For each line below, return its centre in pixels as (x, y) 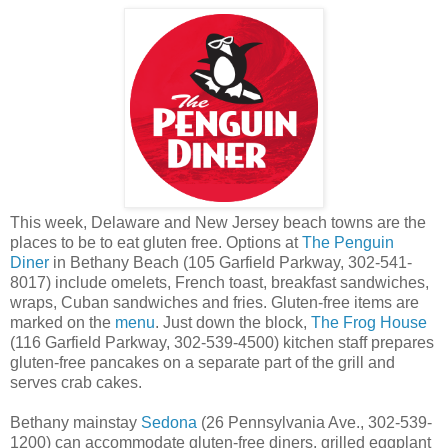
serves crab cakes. (76, 382)
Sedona (169, 422)
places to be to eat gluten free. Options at (156, 242)
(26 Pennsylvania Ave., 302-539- (314, 422)
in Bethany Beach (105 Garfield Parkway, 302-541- (230, 262)
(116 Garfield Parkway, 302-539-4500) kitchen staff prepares (222, 342)
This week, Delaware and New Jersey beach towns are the (218, 222)
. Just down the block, (233, 322)
